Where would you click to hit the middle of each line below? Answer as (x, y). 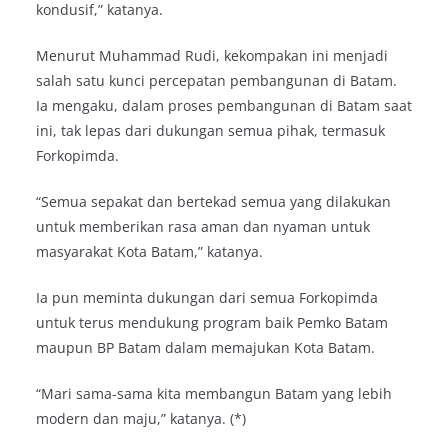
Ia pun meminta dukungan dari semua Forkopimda (207, 298)
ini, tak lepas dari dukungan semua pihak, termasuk (210, 131)
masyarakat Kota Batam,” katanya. (149, 252)
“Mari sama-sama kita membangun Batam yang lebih (214, 394)
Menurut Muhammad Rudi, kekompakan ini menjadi (212, 56)
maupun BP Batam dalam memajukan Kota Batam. (205, 348)
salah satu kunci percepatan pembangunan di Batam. (216, 81)
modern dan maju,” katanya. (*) (141, 419)
